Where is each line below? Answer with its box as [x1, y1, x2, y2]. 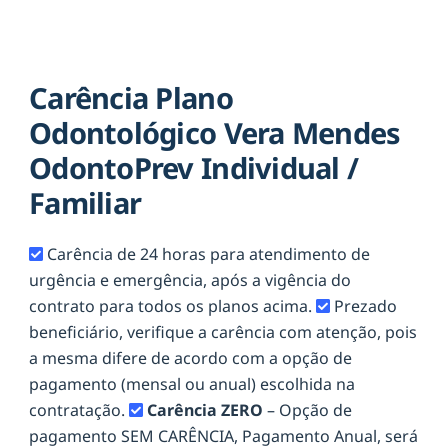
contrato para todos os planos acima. [29, 294, 316, 317]
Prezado [334, 294, 397, 317]
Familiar [29, 183, 142, 223]
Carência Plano [29, 78, 233, 118]
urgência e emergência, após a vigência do [29, 268, 351, 291]
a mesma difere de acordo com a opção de [29, 346, 352, 369]
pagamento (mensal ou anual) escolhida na [29, 372, 355, 395]
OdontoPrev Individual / [29, 148, 359, 188]
